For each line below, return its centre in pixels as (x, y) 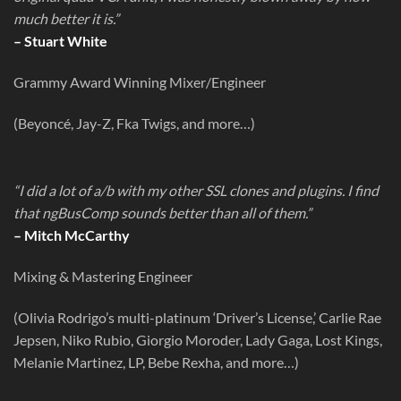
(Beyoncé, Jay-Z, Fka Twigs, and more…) (134, 123)
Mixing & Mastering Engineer (103, 277)
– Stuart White (60, 41)
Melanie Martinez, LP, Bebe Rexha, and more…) (156, 363)
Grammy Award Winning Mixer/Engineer (140, 81)
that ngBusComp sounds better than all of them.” (162, 213)
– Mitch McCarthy (72, 235)
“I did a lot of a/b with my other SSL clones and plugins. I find (196, 191)
